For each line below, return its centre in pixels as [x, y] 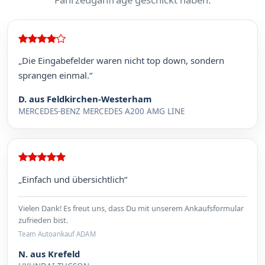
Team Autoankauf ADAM [57, 234]
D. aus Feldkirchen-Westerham [85, 99]
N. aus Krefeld [49, 253]
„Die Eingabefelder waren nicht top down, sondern [122, 61]
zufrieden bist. [43, 220]
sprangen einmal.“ [56, 75]
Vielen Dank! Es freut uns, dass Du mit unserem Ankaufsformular [131, 208]
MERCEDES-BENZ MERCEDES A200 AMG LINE [102, 112]
